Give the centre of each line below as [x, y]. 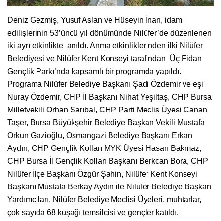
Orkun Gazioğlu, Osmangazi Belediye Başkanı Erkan [100, 135]
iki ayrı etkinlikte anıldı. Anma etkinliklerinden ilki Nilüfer [105, 45]
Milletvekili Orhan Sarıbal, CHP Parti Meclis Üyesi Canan [107, 110]
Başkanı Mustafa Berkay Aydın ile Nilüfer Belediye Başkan [109, 186]
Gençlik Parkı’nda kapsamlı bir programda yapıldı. [94, 71]
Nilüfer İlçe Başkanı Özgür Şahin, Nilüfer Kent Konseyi [102, 174]
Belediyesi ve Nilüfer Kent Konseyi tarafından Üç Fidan [105, 58]
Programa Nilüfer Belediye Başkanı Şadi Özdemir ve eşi [105, 84]
